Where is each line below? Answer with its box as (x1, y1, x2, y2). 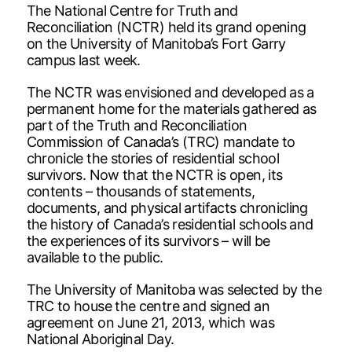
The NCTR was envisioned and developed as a (26, 83, 314, 101)
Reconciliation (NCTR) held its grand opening (26, 18, 306, 35)
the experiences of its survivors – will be (26, 232, 270, 249)
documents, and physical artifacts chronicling (26, 199, 308, 216)
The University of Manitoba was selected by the (26, 280, 322, 298)
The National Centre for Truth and (26, 2, 238, 19)
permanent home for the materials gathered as (26, 100, 317, 117)
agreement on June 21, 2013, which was (26, 313, 274, 331)
